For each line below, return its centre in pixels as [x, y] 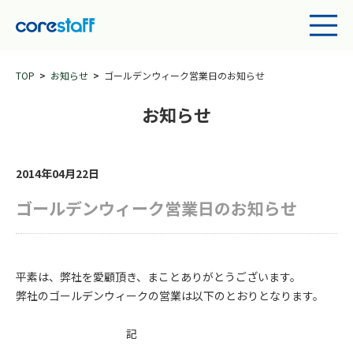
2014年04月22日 [58, 173]
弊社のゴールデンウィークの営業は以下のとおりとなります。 [171, 295]
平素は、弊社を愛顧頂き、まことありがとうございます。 [158, 277]
